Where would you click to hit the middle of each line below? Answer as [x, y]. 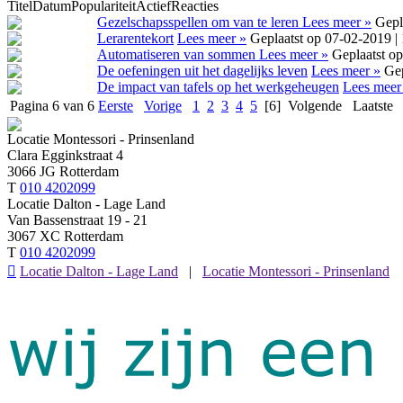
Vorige [163, 105]
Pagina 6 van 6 [52, 105]
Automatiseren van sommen [178, 54]
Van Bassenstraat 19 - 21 [77, 219]
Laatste [373, 105]
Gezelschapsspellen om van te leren [200, 22]
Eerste [116, 105]
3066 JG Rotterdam [63, 171]
